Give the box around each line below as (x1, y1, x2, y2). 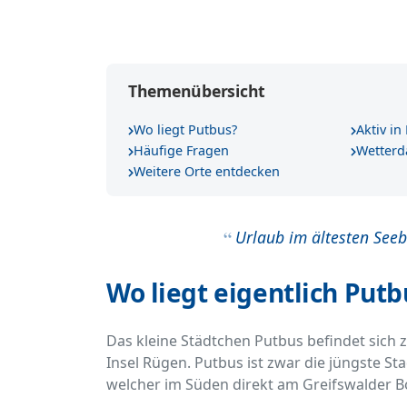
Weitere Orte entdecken (134, 163, 280, 181)
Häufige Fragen (134, 142, 229, 160)
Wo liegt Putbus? (134, 121, 237, 139)
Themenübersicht (128, 80, 266, 103)
